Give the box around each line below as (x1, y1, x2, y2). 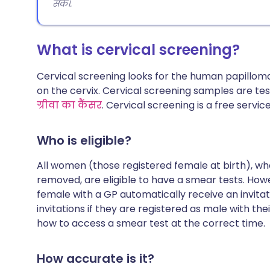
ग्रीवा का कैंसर (37, 98, 102, 112)
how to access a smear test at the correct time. (37, 216, 265, 230)
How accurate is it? (37, 250, 154, 267)
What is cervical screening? (37, 40, 240, 60)
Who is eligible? (37, 132, 131, 149)
